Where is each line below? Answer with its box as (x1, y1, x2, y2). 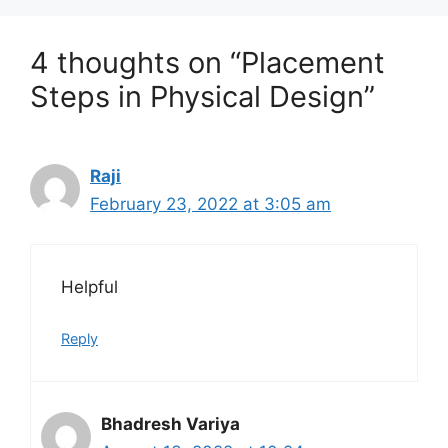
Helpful (61, 277, 118, 298)
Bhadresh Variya (101, 413, 240, 434)
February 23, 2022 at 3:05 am (90, 193, 331, 214)
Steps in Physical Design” (30, 78, 375, 114)
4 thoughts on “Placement (30, 44, 385, 80)
